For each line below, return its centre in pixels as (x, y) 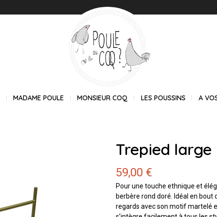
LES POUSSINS (163, 98)
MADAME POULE (39, 98)
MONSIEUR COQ (102, 98)
